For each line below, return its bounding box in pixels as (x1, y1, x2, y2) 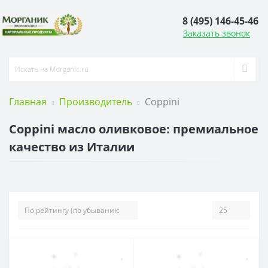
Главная (9, 95, 47, 108)
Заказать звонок (183, 28, 250, 39)
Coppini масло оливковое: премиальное (9, 120, 258, 137)
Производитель (59, 95, 132, 108)
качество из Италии (9, 138, 135, 155)
